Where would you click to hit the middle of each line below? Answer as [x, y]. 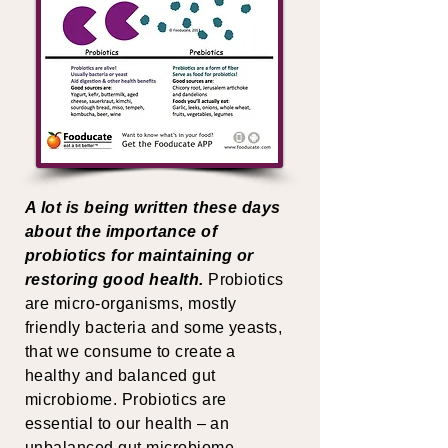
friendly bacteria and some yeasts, [154, 327]
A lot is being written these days [153, 207]
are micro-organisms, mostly [131, 303]
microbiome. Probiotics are [126, 399]
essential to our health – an [127, 423]
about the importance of [121, 231]
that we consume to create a [130, 351]
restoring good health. [114, 279]
